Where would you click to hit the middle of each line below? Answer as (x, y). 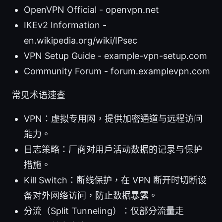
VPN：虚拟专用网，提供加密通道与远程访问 (113, 118)
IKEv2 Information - (65, 25)
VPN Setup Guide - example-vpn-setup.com (115, 55)
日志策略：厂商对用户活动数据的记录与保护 (113, 149)
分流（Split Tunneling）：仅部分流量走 (104, 211)
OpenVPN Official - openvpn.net (91, 9)
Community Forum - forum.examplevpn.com (117, 71)
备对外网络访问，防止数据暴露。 (91, 195)
